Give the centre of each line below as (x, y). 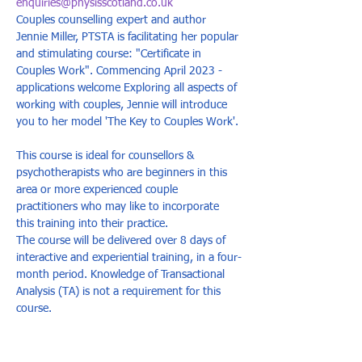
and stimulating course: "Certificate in (110, 54)
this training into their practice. (94, 224)
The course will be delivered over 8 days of (122, 241)
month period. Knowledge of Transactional (122, 275)
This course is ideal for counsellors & (107, 156)
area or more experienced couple (99, 190)
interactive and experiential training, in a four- (129, 258)
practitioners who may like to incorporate (119, 207)
